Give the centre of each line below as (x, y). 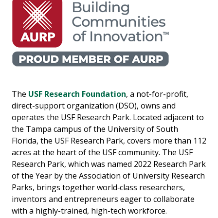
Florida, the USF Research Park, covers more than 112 (109, 140)
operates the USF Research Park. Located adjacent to (108, 117)
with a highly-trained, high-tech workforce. (89, 210)
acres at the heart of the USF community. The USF (102, 152)
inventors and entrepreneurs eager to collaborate (103, 199)
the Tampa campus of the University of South (95, 129)
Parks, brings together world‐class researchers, (98, 187)
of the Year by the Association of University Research (108, 175)
